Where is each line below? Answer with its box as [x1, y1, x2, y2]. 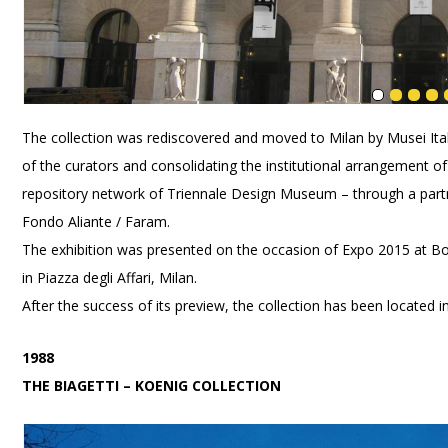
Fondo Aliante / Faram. [22, 212, 171, 231]
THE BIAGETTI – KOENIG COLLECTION [22, 376, 282, 395]
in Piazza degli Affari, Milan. [22, 268, 198, 287]
